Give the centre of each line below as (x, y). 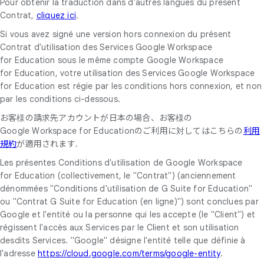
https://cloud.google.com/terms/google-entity (129, 253)
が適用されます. (47, 143)
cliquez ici (56, 15)
